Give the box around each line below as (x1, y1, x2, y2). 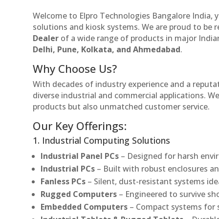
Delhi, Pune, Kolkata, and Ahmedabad (33, 44, 181, 55)
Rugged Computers (41, 188, 117, 199)
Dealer (33, 32, 59, 44)
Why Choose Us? (33, 61, 117, 76)
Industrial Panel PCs (41, 150, 119, 161)
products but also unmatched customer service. (33, 101, 210, 112)
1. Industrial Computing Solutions (33, 134, 171, 146)
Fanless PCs (41, 175, 86, 187)
